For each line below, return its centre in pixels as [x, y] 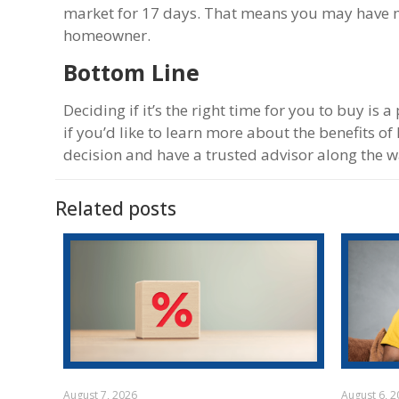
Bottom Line [132, 72]
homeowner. [107, 35]
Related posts [116, 208]
